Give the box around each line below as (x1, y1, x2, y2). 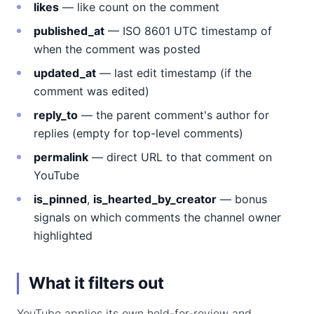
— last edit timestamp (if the (96, 66, 252, 80)
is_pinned (34, 192, 87, 206)
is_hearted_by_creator (93, 192, 217, 206)
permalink (34, 150, 88, 164)
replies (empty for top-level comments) (34, 126, 243, 140)
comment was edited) (34, 84, 149, 98)
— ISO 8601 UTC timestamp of (104, 24, 272, 38)
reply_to (34, 108, 78, 122)
